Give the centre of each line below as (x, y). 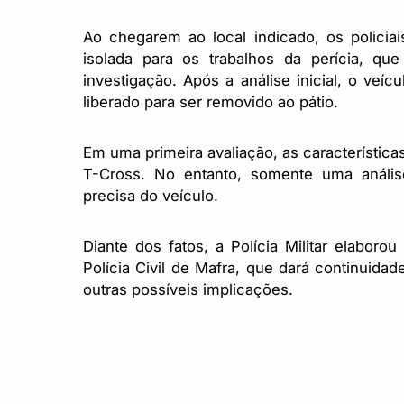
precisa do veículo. (151, 195)
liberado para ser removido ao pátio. (211, 101)
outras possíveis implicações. (195, 289)
